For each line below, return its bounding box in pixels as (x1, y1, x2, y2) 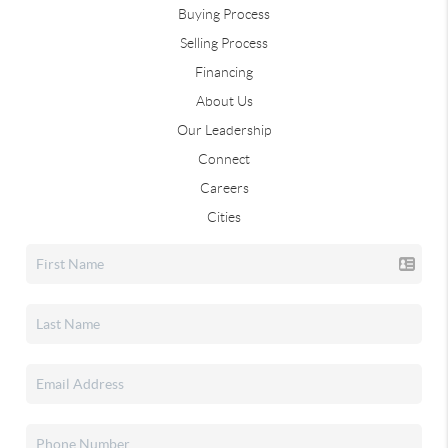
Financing (195, 64, 253, 80)
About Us (195, 93, 253, 109)
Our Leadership (177, 122, 271, 138)
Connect (198, 151, 250, 167)
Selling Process (180, 35, 268, 51)
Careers (199, 180, 249, 196)
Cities (207, 209, 241, 225)
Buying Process (178, 6, 270, 22)
